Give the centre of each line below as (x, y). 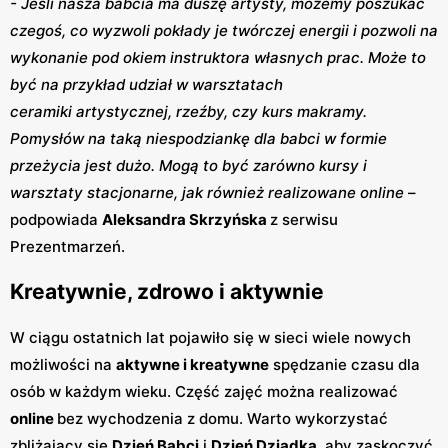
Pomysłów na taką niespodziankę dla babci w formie (198, 138)
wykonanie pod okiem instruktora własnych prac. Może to (218, 57)
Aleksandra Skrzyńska (186, 219)
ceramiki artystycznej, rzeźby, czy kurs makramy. (188, 111)
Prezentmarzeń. (67, 246)
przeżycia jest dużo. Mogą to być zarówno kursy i (188, 165)
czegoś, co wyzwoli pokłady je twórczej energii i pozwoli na (224, 30)
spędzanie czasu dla (344, 365)
